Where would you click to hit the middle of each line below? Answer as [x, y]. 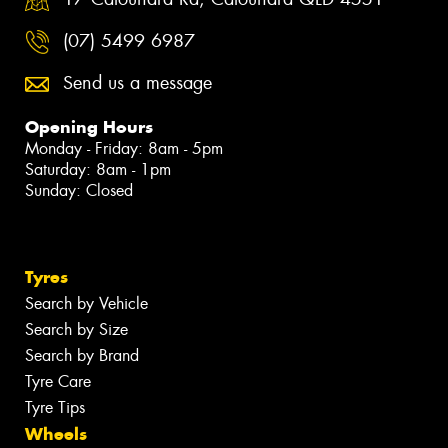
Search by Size [76, 329]
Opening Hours [89, 126]
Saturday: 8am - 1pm [98, 169]
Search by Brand [82, 355]
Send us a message [137, 82]
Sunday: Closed [79, 190]
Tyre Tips [55, 407]
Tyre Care [58, 381]
